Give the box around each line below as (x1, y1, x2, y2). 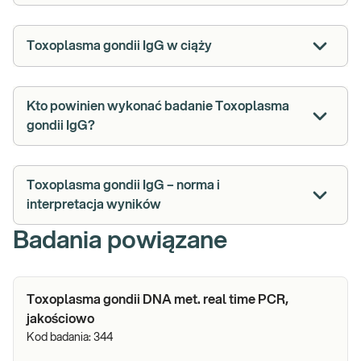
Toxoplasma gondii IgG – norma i (27, 179, 220, 192)
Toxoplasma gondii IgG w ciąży (27, 39, 212, 52)
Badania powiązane (13, 229, 227, 253)
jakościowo (27, 313, 94, 326)
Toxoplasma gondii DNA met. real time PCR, (27, 293, 288, 306)
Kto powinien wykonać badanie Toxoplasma (27, 100, 289, 113)
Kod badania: (27, 332, 93, 343)
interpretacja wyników (27, 198, 161, 211)
